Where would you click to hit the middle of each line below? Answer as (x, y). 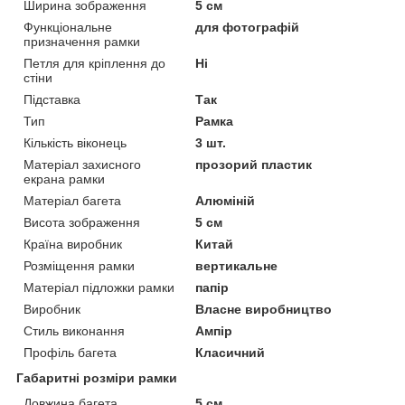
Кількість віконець (75, 143)
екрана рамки (64, 179)
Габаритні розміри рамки (97, 378)
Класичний (231, 353)
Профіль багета (70, 353)
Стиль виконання (74, 331)
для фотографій (248, 28)
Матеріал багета (72, 201)
